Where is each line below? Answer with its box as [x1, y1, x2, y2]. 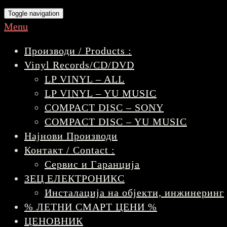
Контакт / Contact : [24, 144, 115, 156]
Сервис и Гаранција [45, 158, 140, 170]
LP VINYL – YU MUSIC [45, 87, 157, 99]
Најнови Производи [24, 130, 118, 141]
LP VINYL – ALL [45, 73, 125, 85]
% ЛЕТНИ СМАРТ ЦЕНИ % [24, 201, 157, 212]
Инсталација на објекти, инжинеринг [45, 186, 224, 198]
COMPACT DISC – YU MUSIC [45, 116, 187, 127]
